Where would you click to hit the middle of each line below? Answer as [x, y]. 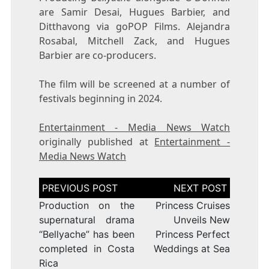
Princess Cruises [193, 205]
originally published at [97, 141]
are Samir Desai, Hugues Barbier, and [134, 12]
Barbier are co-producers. [97, 55]
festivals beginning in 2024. [100, 98]
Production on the [86, 205]
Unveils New [202, 219]
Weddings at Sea [192, 248]
